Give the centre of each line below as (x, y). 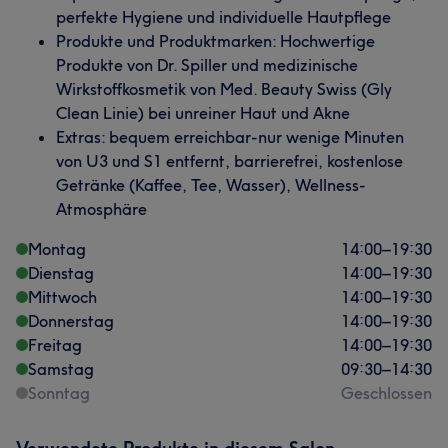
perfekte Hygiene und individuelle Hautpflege (223, 17)
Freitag (55, 345)
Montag (57, 249)
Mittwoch (62, 297)
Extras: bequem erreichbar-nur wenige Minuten (230, 137)
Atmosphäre (101, 209)
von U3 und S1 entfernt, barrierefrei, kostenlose (229, 161)
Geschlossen (386, 393)
